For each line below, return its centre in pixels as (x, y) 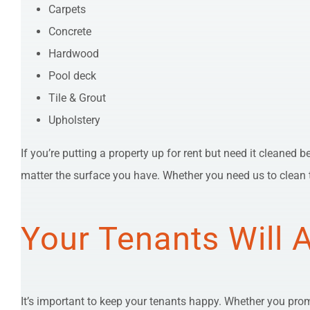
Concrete (70, 32)
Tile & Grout (77, 98)
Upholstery (74, 120)
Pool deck (72, 76)
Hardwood (74, 54)
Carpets (67, 10)
